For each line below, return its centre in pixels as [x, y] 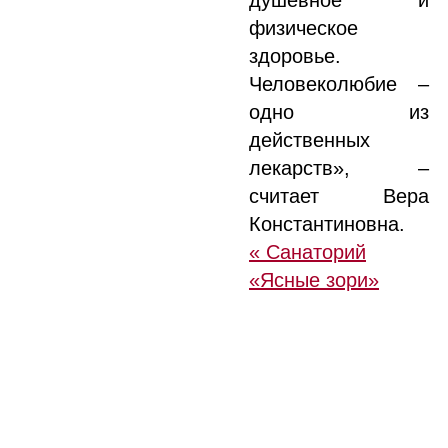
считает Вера [339, 196]
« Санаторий [307, 252]
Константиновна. [327, 224]
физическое [303, 28]
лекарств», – [339, 168]
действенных [309, 140]
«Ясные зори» [314, 280]
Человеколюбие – [339, 84]
